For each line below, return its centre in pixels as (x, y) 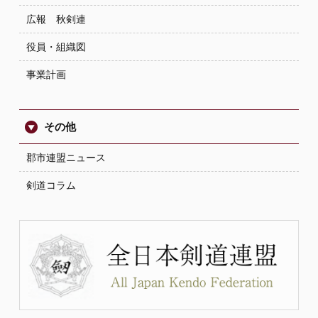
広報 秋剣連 (56, 19)
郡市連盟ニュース (66, 157)
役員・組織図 (56, 46)
